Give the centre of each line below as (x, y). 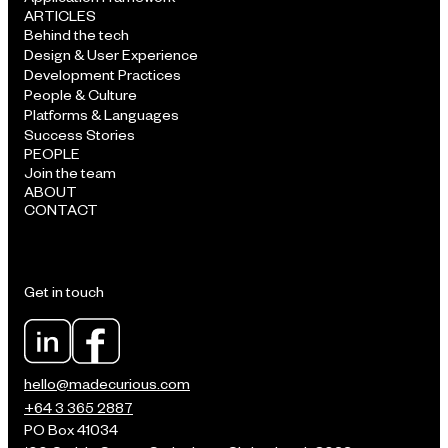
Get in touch (64, 292)
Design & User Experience (111, 55)
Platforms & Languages (101, 115)
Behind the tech (76, 35)
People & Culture (80, 95)
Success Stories (79, 135)
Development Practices (102, 75)
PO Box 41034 (71, 430)
